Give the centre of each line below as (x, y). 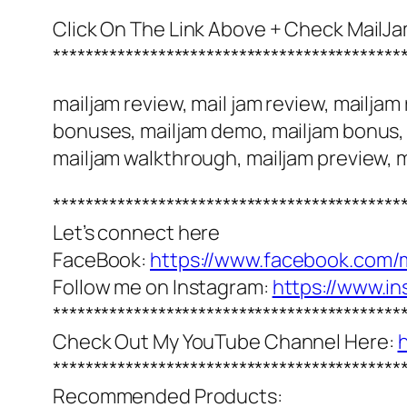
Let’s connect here (137, 233)
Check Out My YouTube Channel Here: (225, 342)
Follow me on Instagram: (163, 288)
